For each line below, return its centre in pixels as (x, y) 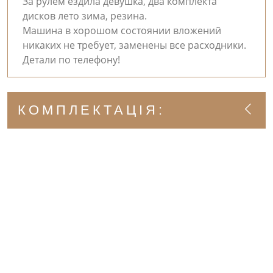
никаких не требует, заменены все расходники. (134, 45)
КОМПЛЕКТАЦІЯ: (91, 110)
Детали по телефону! (71, 60)
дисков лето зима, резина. (85, 16)
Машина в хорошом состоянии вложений (122, 30)
